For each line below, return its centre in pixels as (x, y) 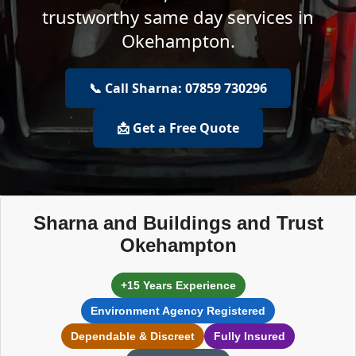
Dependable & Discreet (133, 336)
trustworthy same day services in (178, 17)
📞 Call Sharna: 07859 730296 (178, 88)
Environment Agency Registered (178, 311)
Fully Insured (250, 336)
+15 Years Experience (178, 285)
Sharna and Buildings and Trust (178, 223)
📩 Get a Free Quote (178, 128)
